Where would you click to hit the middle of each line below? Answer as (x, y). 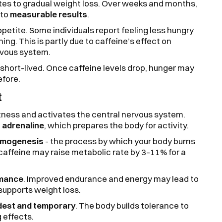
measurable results (48, 14)
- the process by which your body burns (119, 141)
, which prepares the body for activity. (116, 125)
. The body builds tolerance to (132, 205)
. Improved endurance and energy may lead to (111, 179)
